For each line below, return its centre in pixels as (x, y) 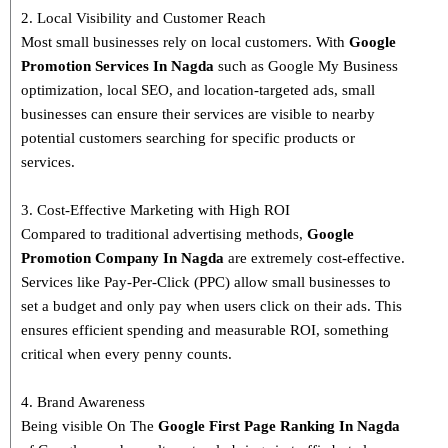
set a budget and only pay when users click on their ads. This (211, 306)
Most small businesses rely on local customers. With (185, 42)
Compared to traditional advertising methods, (164, 234)
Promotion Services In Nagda (119, 66)
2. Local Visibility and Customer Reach (143, 18)
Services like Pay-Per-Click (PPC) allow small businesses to (206, 282)
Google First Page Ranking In (257, 426)
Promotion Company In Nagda (124, 258)
